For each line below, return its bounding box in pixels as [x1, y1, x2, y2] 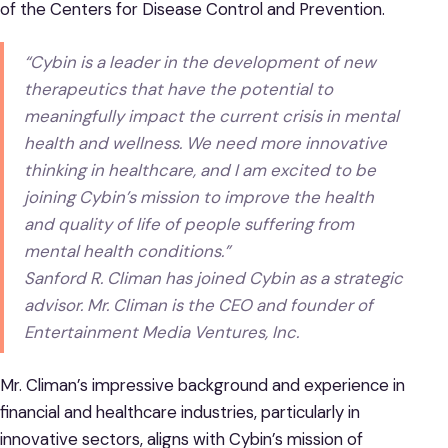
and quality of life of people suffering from [24, 213, 355, 236]
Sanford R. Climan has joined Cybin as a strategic [24, 267, 404, 290]
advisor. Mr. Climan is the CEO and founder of [24, 294, 374, 317]
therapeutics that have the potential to [24, 78, 334, 101]
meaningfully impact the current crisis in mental [24, 105, 400, 128]
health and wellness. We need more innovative [24, 132, 388, 155]
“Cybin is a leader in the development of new [24, 51, 377, 74]
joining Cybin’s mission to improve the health [24, 186, 375, 209]
